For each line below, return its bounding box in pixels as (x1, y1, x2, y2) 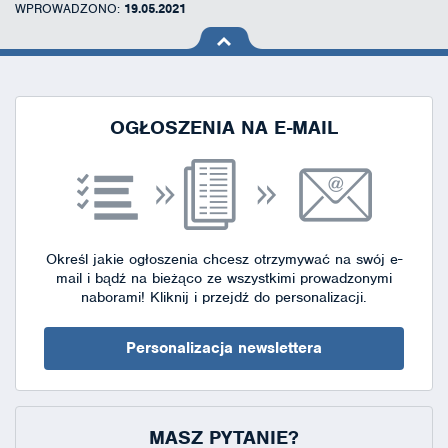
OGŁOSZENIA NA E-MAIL (110, 114, 338, 140)
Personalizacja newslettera (126, 337, 322, 358)
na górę (186, 45, 237, 64)
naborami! (81, 287, 145, 306)
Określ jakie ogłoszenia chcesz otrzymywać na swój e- (46, 249, 402, 268)
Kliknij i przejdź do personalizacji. (145, 287, 367, 306)
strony (186, 64, 226, 83)
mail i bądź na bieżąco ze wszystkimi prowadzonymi (56, 268, 392, 287)
